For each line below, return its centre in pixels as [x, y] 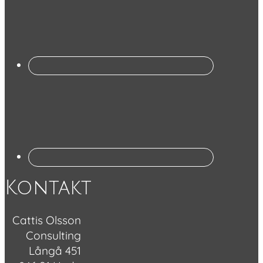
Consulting [53, 235]
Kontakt [48, 188]
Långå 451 [55, 250]
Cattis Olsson [46, 220]
